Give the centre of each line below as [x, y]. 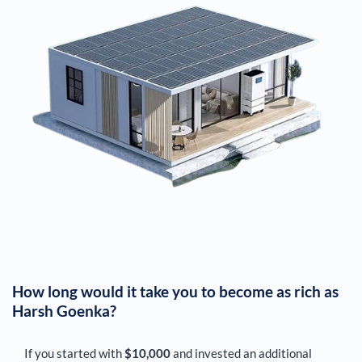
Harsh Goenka [61, 310]
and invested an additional [241, 353]
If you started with [74, 353]
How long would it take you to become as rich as [175, 291]
